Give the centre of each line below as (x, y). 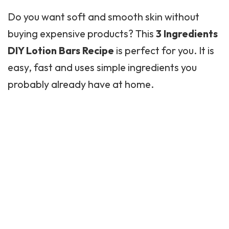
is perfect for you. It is (164, 50)
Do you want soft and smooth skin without (104, 17)
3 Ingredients (187, 33)
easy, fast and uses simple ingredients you (102, 67)
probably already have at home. (81, 84)
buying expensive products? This (82, 33)
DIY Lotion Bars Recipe (61, 50)
